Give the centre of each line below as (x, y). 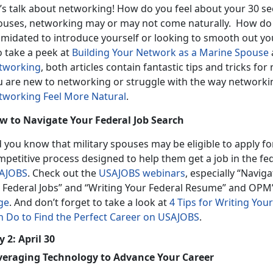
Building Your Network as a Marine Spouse (170, 52)
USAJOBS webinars (142, 173)
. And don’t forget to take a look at (89, 202)
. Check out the (63, 173)
